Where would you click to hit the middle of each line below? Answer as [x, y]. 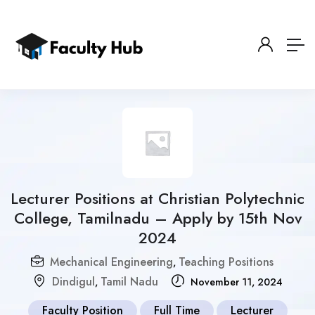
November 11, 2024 [235, 282]
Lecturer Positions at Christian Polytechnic [157, 198]
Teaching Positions [226, 262]
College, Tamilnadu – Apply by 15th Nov [157, 218]
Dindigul [73, 282]
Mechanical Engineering [111, 262]
